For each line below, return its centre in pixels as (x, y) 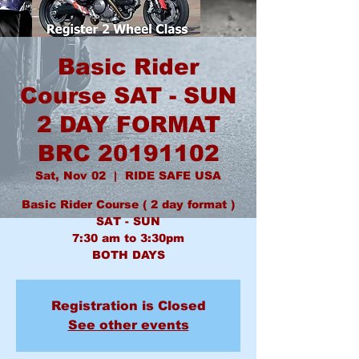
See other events (128, 325)
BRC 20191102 (128, 153)
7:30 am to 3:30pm (128, 238)
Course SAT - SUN (128, 96)
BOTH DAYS (128, 255)
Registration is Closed (128, 306)
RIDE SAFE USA (173, 175)
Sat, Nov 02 (71, 175)
